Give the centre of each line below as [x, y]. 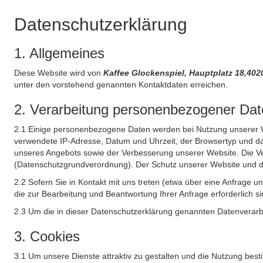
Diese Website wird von [59, 73]
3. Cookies [47, 236]
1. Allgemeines [59, 53]
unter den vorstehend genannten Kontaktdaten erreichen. [121, 85]
